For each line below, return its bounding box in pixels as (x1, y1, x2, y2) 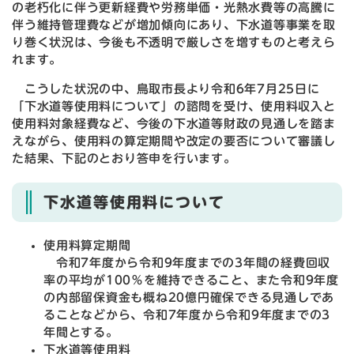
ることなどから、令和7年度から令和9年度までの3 (43, 309, 330, 322)
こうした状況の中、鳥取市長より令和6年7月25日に (12, 83, 320, 96)
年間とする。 (43, 326, 119, 339)
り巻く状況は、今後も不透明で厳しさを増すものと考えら (12, 36, 336, 49)
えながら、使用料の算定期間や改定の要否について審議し (12, 135, 336, 148)
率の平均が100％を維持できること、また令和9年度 (43, 274, 339, 287)
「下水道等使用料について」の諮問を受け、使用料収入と (12, 100, 336, 113)
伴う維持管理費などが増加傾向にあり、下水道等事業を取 (12, 19, 336, 32)
